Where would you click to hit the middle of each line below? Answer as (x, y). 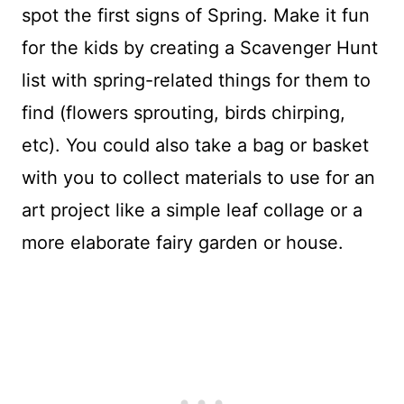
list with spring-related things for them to (196, 80)
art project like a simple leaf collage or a (192, 210)
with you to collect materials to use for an (198, 177)
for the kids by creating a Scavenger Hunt (200, 47)
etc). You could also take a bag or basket (195, 145)
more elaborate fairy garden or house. (183, 242)
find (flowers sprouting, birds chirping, (184, 112)
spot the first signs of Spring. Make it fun (196, 15)
